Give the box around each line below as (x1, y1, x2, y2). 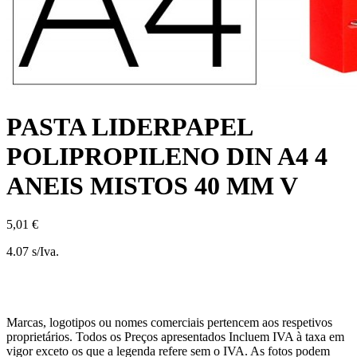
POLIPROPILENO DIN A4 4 (6, 141, 328, 171)
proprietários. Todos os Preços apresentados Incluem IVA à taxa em (6, 330, 344, 344)
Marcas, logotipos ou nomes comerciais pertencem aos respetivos (6, 316, 332, 330)
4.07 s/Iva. (6, 245, 59, 259)
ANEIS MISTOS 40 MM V (6, 171, 298, 200)
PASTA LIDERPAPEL (6, 112, 252, 141)
